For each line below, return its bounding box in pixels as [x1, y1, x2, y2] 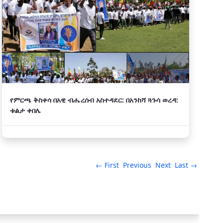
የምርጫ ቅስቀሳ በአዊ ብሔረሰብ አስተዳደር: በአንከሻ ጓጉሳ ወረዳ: [10, 95, 178, 105]
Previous [123, 160, 151, 170]
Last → [175, 160, 197, 170]
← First [96, 160, 119, 170]
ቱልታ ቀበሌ [10, 106, 41, 115]
